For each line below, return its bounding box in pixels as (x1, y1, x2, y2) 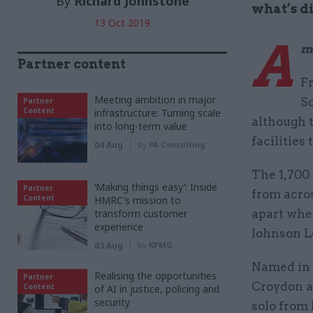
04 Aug (94, 138, 123, 151)
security (94, 295, 130, 309)
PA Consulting (149, 138, 205, 150)
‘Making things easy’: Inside (94, 180, 217, 194)
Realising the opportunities (94, 268, 217, 282)
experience (94, 219, 143, 233)
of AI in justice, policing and (94, 282, 219, 296)
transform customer (94, 206, 187, 220)
